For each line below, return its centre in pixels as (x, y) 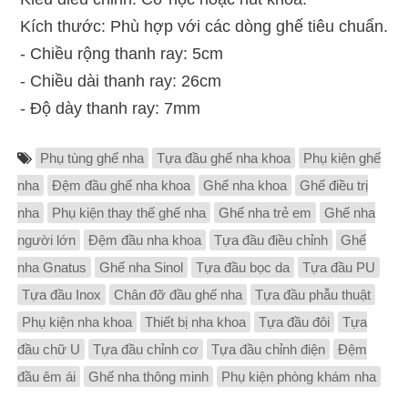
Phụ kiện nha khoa (76, 322)
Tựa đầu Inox (61, 295)
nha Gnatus (51, 267)
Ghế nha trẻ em (265, 213)
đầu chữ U (48, 349)
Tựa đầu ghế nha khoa (223, 158)
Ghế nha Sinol (141, 267)
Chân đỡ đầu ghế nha (178, 295)
